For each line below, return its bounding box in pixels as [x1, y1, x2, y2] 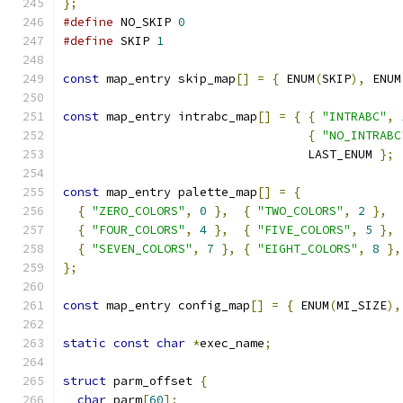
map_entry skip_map [99, 71, 236, 86]
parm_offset [106, 373, 200, 389]
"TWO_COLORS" [257, 203, 344, 219]
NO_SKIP [113, 14, 178, 30]
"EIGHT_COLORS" [257, 241, 358, 256]
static [63, 336, 106, 351]
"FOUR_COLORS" [92, 222, 185, 237]
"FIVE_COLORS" [257, 222, 351, 237]
